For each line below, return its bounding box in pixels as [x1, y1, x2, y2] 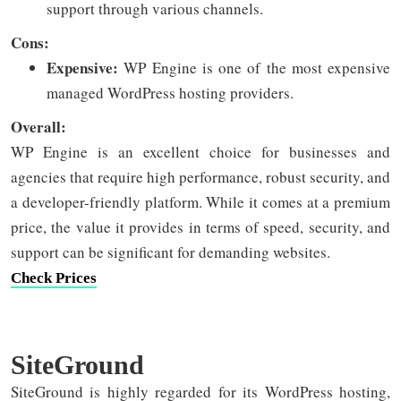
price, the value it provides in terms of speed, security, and [11, 217, 390, 237]
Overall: [11, 115, 66, 138]
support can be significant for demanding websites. [11, 242, 330, 262]
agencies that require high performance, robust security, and [11, 166, 390, 187]
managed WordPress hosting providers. [47, 82, 294, 103]
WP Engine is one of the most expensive [124, 57, 390, 78]
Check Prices [11, 269, 97, 286]
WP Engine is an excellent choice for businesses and [11, 141, 390, 162]
